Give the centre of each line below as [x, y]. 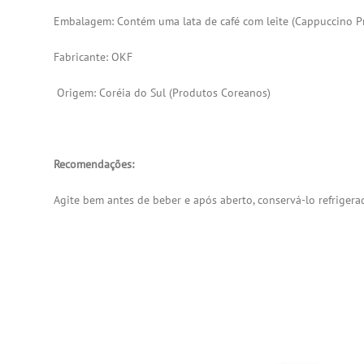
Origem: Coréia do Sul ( [113, 92]
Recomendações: [94, 164]
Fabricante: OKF [93, 56]
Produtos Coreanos [220, 92]
